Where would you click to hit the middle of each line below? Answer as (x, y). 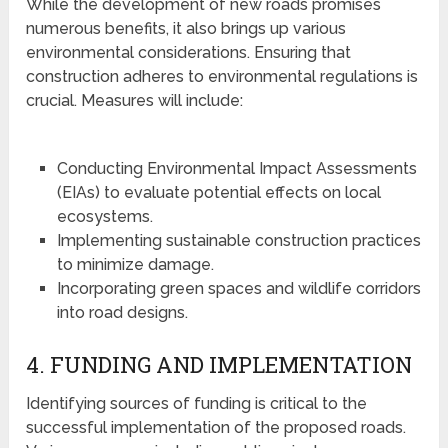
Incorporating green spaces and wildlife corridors (238, 289)
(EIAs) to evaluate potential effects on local (218, 193)
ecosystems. (104, 217)
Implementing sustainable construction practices (238, 241)
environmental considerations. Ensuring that (189, 53)
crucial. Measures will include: (135, 101)
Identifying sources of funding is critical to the (197, 404)
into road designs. (122, 313)
